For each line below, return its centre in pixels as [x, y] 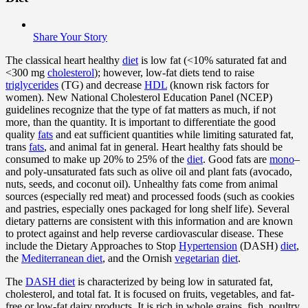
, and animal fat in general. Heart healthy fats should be [163, 146]
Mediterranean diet [62, 258]
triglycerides [32, 85]
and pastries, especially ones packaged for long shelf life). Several [147, 208]
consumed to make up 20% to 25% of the [96, 159]
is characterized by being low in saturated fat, [174, 281]
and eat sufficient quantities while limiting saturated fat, [173, 134]
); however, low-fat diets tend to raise [174, 72]
